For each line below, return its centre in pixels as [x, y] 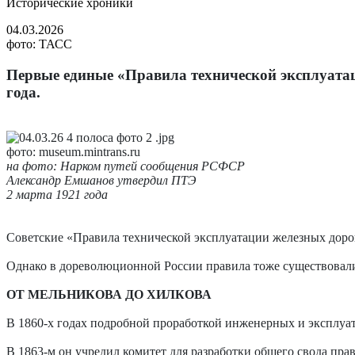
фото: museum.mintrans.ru [73, 151]
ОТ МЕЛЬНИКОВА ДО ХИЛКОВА [109, 294]
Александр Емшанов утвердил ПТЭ [101, 180]
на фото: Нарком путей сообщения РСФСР [126, 166]
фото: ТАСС [39, 44]
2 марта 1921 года [57, 194]
